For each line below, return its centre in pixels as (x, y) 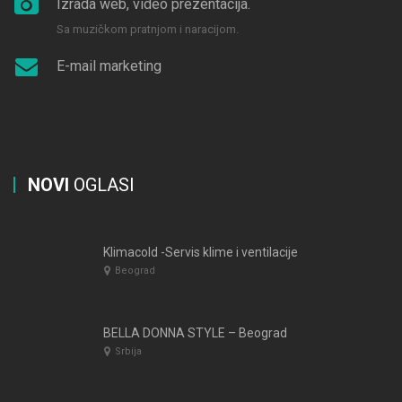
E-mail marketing (109, 66)
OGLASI (102, 185)
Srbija (128, 351)
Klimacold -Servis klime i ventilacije (201, 252)
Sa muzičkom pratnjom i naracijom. (148, 29)
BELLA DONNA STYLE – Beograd (195, 333)
